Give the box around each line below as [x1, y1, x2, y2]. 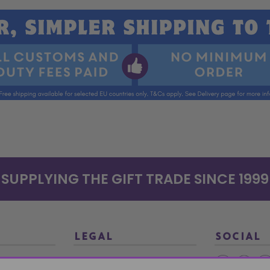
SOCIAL [215, 233, 260, 243]
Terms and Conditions [74, 256, 157, 267]
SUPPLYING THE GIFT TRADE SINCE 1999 [1, 169, 269, 189]
